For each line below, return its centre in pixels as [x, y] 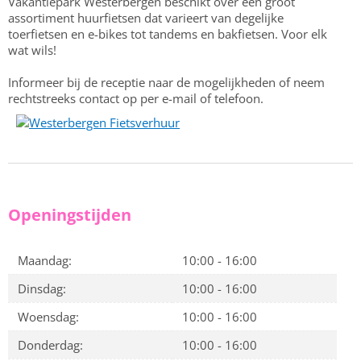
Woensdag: [48, 317]
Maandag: [45, 260]
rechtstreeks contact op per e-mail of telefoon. [136, 98]
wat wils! [32, 50]
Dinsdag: [42, 288]
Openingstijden [70, 215]
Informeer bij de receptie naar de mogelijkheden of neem [166, 82]
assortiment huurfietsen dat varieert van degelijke [146, 18]
